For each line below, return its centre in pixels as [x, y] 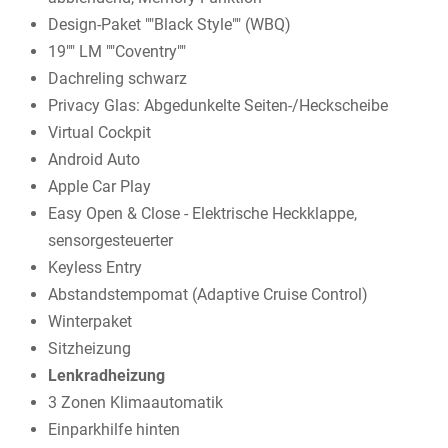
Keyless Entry [95, 267]
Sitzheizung [89, 348]
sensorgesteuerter [110, 240]
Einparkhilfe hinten [114, 429]
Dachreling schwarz [117, 78]
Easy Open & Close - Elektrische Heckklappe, [202, 213]
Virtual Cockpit [99, 132]
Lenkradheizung [106, 375]
